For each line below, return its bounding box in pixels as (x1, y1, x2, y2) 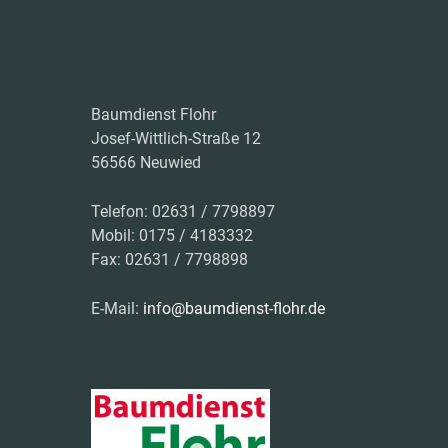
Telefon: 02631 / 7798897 (91, 202, 275, 221)
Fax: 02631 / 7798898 (91, 250, 248, 269)
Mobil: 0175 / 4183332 (91, 226, 253, 245)
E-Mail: (91, 299, 143, 318)
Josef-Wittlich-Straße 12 (91, 129, 261, 148)
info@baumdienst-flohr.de (143, 299, 325, 318)
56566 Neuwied (91, 153, 201, 172)
